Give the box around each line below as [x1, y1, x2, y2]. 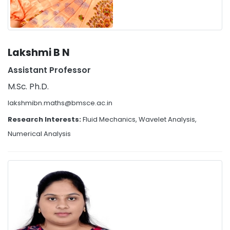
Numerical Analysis [8, 129, 71, 139]
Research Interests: [8, 114, 83, 125]
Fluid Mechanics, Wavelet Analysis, [83, 114, 197, 125]
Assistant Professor [8, 65, 91, 76]
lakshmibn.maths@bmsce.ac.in [8, 98, 112, 108]
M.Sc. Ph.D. [8, 81, 49, 92]
